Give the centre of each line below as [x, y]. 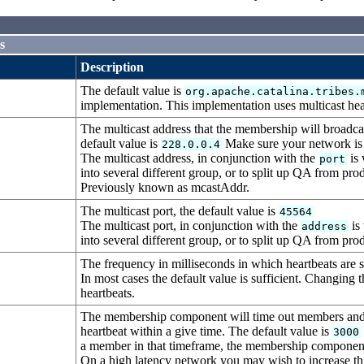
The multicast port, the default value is [180, 211]
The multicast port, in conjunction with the [191, 226]
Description [112, 67]
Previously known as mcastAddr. [165, 188]
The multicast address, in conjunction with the [199, 158]
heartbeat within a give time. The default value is [206, 331]
